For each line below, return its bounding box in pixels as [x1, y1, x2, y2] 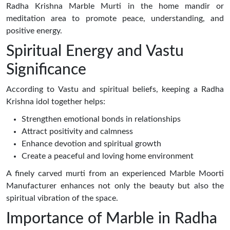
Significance [6, 62, 86, 78]
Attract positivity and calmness [22, 127, 133, 136]
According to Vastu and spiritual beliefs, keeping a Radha [6, 85, 224, 93]
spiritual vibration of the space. [6, 194, 118, 202]
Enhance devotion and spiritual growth [22, 139, 161, 148]
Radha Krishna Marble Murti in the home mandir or [6, 2, 224, 10]
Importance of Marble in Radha [6, 210, 217, 226]
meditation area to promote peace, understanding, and [6, 14, 224, 23]
